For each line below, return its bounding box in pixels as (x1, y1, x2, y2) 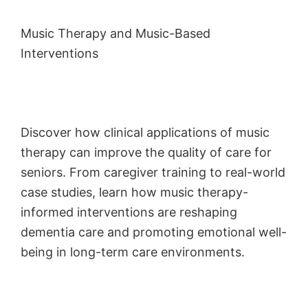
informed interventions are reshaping (21, 204, 237, 219)
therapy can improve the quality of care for (21, 144, 272, 159)
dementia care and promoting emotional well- (21, 224, 287, 239)
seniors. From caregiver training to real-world (21, 164, 285, 179)
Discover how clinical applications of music (21, 124, 269, 140)
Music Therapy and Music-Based (21, 25, 210, 41)
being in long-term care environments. (21, 244, 245, 259)
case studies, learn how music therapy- (21, 184, 248, 199)
